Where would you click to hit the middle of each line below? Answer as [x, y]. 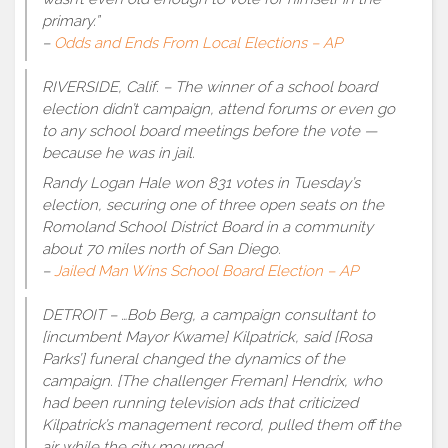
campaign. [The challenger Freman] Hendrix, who [212, 381]
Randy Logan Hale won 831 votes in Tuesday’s [201, 182]
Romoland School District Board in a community [207, 226]
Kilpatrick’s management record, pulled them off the [221, 425]
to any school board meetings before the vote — [209, 131]
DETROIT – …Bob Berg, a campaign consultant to [208, 315]
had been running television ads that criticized [200, 403]
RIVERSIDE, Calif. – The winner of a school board [209, 87]
